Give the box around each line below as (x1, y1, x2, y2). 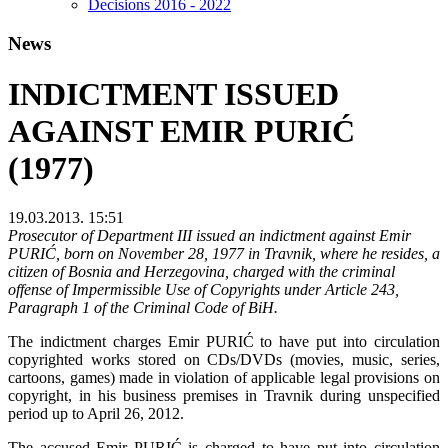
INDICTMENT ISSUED (8, 76, 339, 113)
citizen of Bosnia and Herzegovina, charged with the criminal (8, 262, 395, 280)
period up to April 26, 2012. (8, 404, 184, 422)
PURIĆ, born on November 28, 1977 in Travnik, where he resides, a (8, 244, 440, 262)
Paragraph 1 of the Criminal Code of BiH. (8, 298, 278, 316)
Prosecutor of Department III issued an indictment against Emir (8, 226, 411, 244)
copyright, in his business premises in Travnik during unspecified (8, 386, 440, 404)
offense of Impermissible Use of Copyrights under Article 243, (8, 280, 399, 298)
